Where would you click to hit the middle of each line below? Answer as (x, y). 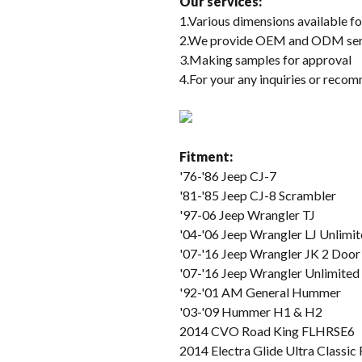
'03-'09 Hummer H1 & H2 (251, 311)
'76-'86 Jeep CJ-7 (228, 175)
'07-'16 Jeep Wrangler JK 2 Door (270, 253)
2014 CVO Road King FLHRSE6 (267, 330)
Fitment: (206, 156)
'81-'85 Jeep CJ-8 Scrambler (258, 195)
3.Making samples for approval (265, 59)
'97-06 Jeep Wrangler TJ (247, 214)
